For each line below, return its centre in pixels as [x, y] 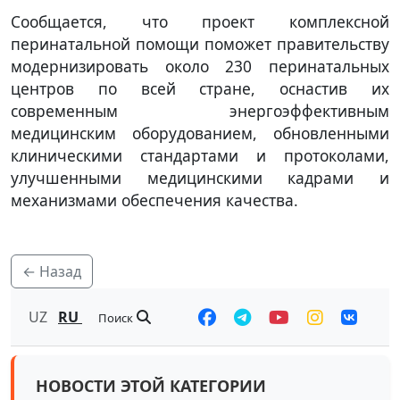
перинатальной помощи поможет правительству [200, 44]
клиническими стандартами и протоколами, [200, 156]
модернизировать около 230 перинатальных [200, 67]
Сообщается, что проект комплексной [200, 22]
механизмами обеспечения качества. [154, 200]
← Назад [52, 272]
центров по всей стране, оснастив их [200, 89]
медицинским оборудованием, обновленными [200, 133]
